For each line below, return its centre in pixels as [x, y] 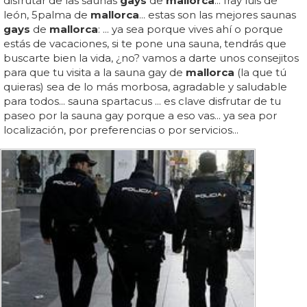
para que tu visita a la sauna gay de [95, 73]
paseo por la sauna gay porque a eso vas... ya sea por [140, 116]
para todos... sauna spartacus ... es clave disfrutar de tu [142, 101]
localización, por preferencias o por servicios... [121, 130]
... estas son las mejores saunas [218, 15]
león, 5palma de [47, 15]
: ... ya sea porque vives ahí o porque [191, 29]
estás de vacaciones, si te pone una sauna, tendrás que [145, 44]
